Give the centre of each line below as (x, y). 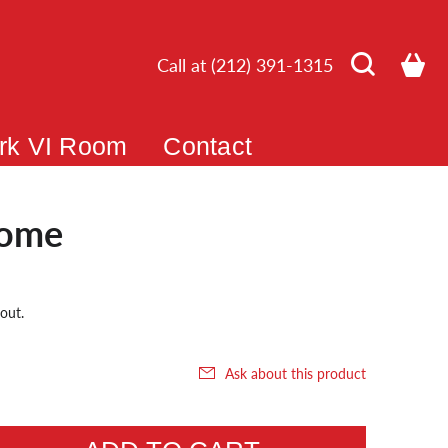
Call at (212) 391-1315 (245, 65)
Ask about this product (295, 373)
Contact (207, 146)
